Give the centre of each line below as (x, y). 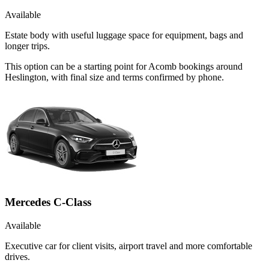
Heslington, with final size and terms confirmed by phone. (114, 77)
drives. (17, 256)
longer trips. (27, 46)
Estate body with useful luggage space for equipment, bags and (124, 35)
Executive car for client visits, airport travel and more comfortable (128, 246)
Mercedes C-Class (48, 202)
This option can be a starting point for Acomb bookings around (124, 66)
